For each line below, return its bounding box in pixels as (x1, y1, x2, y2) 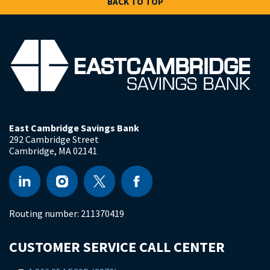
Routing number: (9, 207, 81, 219)
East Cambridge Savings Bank (9, 121, 139, 134)
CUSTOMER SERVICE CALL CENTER (9, 237, 225, 256)
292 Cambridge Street (9, 133, 99, 145)
